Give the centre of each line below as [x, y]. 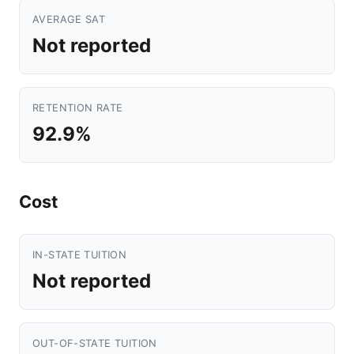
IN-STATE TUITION [80, 255]
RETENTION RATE [78, 108]
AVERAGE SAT [69, 19]
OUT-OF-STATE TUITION [95, 343]
